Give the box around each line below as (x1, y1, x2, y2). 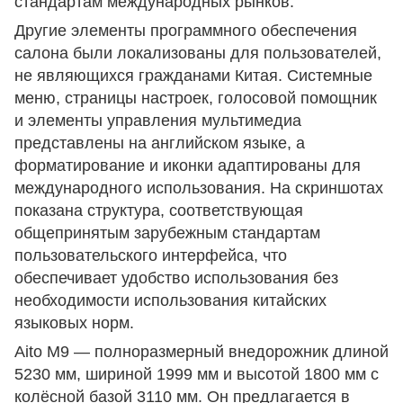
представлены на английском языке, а (14, 134, 305, 153)
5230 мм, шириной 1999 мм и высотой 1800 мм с (14, 365, 379, 384)
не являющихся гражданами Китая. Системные (14, 67, 372, 85)
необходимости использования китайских (14, 291, 327, 310)
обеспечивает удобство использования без (14, 269, 338, 288)
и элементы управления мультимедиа (14, 112, 301, 130)
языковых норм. (14, 314, 134, 333)
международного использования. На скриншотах (14, 179, 383, 198)
